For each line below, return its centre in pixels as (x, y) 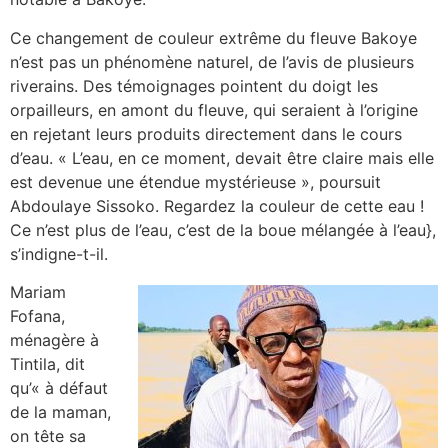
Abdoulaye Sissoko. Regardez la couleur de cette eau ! (217, 205)
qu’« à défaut (59, 388)
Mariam (38, 292)
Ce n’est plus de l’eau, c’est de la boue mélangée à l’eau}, (223, 229)
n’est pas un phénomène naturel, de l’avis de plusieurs (212, 61)
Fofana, (37, 316)
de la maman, (60, 412)
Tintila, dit (47, 364)
